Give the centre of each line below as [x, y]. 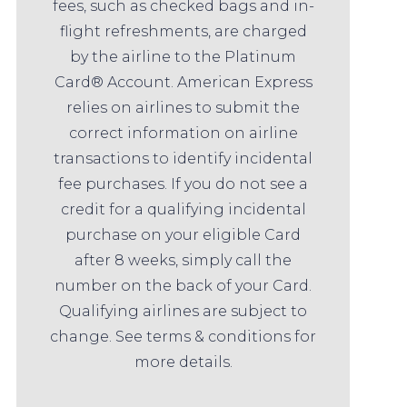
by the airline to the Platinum [184, 56]
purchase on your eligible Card [184, 234]
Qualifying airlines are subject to [184, 311]
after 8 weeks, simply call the [184, 260]
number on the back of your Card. [184, 285]
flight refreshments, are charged [183, 31]
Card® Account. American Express [183, 82]
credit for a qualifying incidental [183, 209]
